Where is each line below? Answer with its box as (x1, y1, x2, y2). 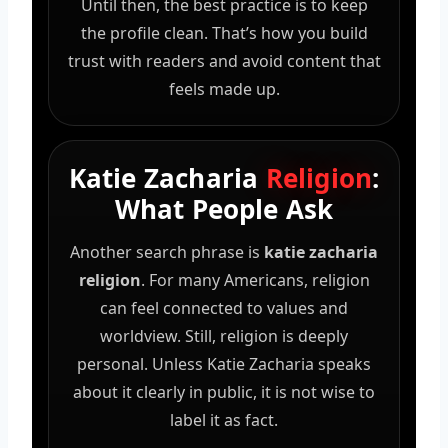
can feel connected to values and (100, 296, 348, 319)
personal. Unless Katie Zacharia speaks (77, 352, 371, 375)
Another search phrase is (70, 240, 264, 263)
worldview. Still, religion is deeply (100, 324, 348, 347)
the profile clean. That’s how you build (80, 21, 368, 44)
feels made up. (168, 77, 280, 100)
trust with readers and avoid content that (67, 49, 381, 72)
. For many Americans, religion (140, 268, 370, 291)
